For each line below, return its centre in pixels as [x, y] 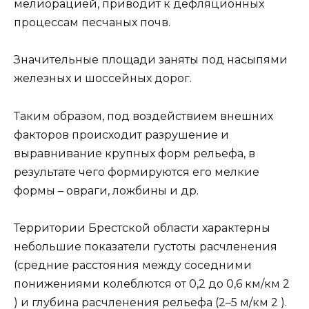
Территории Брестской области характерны [142, 228]
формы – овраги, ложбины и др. [106, 190]
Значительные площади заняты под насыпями [151, 60]
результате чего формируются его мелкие [137, 172]
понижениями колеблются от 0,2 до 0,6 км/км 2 [152, 283]
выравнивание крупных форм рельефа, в [134, 153]
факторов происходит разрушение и [121, 134]
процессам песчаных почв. [92, 23]
